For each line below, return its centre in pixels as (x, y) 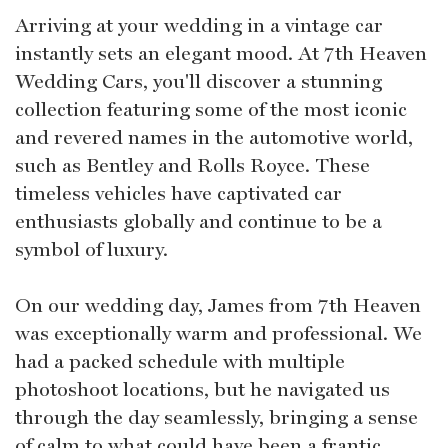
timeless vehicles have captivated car (178, 192)
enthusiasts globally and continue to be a (198, 220)
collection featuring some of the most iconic (211, 108)
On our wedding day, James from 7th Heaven (218, 304)
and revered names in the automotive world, (214, 136)
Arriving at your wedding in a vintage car (199, 24)
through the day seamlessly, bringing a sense (216, 416)
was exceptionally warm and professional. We (218, 332)
